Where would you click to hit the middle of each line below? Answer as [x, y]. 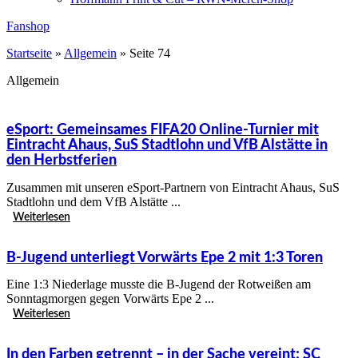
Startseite [29, 53]
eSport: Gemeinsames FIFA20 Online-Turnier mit [163, 130]
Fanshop [28, 26]
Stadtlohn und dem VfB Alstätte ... [93, 201]
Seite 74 [150, 53]
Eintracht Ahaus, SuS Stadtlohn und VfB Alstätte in [167, 145]
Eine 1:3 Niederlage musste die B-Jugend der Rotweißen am [159, 284]
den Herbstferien [62, 160]
